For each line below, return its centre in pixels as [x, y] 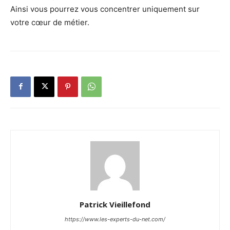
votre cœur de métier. [50, 22]
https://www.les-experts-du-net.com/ [115, 219]
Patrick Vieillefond [115, 204]
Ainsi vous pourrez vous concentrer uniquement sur [105, 9]
